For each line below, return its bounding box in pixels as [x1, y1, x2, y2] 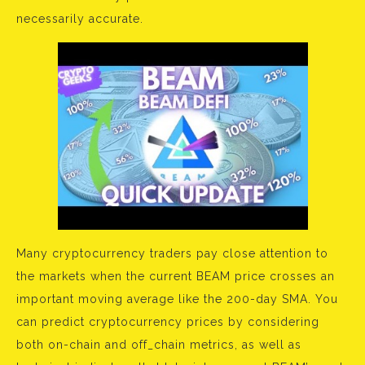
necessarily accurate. [16, 12, 143, 26]
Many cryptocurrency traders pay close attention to [16, 247, 328, 261]
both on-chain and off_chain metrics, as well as [16, 338, 301, 352]
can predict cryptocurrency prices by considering [16, 315, 319, 329]
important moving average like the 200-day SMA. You [16, 292, 338, 306]
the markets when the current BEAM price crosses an [16, 270, 335, 284]
